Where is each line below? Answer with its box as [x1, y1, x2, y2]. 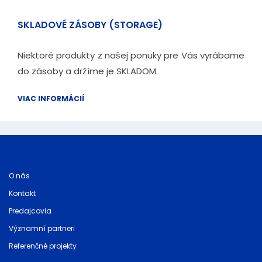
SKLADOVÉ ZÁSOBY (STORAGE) [18, 18, 163, 32]
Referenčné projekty [9, 241, 77, 251]
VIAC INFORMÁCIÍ [18, 94, 84, 104]
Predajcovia [9, 206, 51, 216]
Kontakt [9, 188, 36, 198]
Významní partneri [9, 223, 75, 233]
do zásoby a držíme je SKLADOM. [18, 65, 158, 77]
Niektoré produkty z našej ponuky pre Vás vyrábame [18, 49, 244, 61]
